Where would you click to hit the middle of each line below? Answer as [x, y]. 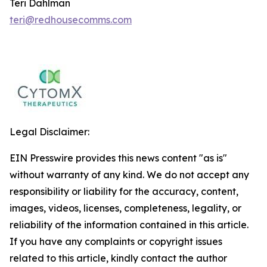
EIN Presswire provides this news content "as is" [118, 158]
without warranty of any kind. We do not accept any [129, 175]
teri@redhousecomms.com [71, 20]
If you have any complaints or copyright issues [116, 241]
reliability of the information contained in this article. [129, 225]
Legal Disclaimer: [49, 132]
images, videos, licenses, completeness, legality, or [125, 208]
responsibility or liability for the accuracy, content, [124, 191]
